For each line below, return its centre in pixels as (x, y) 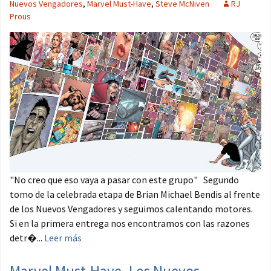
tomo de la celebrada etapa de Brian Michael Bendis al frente (135, 194)
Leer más (63, 238)
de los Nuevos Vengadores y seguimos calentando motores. (131, 209)
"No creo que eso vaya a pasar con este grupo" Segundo (124, 180)
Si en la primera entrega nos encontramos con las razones (130, 224)
